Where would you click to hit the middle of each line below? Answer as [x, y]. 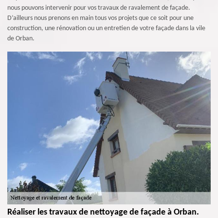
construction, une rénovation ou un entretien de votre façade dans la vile [106, 28]
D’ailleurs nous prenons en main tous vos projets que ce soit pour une [100, 18]
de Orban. [21, 39]
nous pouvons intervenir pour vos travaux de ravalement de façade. [99, 8]
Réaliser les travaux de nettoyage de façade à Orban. [103, 212]
